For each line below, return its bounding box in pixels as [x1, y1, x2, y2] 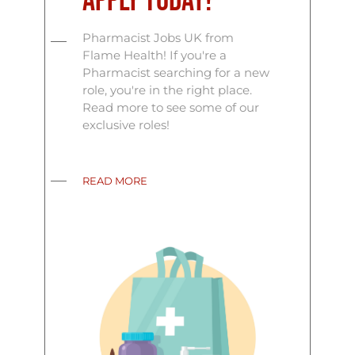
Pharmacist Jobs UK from [82, 29, 235, 45]
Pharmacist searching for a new [82, 64, 270, 80]
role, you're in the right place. [82, 82, 253, 97]
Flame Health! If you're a [82, 47, 227, 63]
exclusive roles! [82, 116, 170, 132]
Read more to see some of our [82, 99, 260, 115]
